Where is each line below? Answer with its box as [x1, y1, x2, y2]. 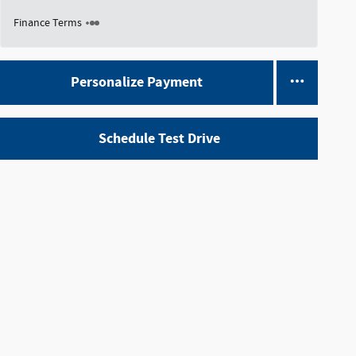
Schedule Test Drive [98, 128, 220, 149]
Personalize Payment [71, 72, 203, 93]
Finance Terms [14, 15, 82, 30]
